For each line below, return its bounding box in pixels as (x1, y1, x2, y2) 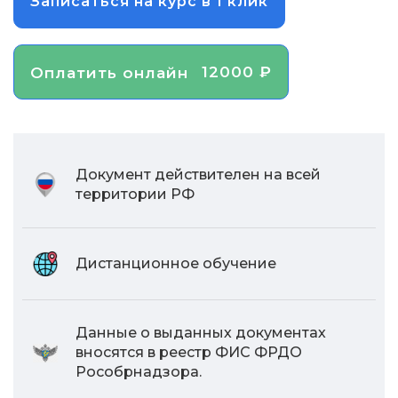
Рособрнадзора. (76, 363, 202, 381)
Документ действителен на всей (76, 166, 321, 184)
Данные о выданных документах (76, 324, 326, 342)
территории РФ (76, 186, 195, 203)
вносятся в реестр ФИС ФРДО (76, 344, 302, 362)
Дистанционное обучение (76, 255, 276, 273)
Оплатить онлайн (30, 64, 188, 83)
